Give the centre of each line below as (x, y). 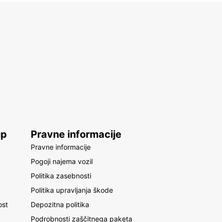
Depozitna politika (60, 204)
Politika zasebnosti (61, 176)
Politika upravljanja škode (72, 190)
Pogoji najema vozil (62, 161)
